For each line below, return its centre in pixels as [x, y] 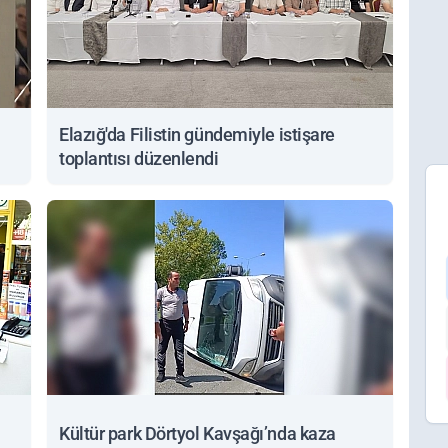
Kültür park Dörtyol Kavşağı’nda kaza [197, 434]
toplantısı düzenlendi [139, 159]
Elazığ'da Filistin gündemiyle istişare [197, 135]
